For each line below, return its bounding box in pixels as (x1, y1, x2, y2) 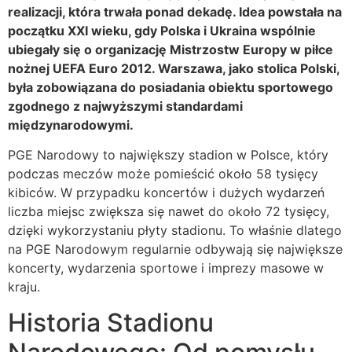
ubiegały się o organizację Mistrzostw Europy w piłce (8, 41, 333, 57)
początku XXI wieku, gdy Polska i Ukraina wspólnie (8, 22, 316, 38)
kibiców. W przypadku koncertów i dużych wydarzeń (8, 185, 324, 201)
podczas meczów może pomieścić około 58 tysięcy (8, 166, 318, 182)
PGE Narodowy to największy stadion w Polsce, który (8, 147, 328, 163)
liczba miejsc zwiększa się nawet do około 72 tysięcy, (8, 203, 329, 220)
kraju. (8, 279, 40, 295)
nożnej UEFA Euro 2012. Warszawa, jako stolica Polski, (8, 60, 339, 76)
